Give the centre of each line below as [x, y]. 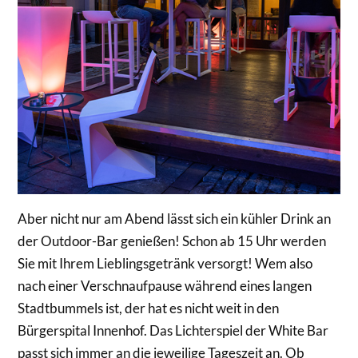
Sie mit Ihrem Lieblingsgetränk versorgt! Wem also [165, 263]
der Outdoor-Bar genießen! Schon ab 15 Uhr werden [172, 241]
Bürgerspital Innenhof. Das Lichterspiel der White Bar [173, 330]
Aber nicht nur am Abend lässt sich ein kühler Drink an [175, 218]
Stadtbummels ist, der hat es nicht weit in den [149, 308]
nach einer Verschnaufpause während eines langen [165, 285]
